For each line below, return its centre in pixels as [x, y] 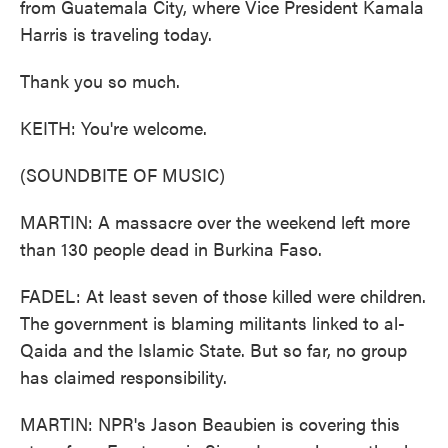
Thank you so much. [100, 80]
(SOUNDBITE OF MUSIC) [122, 174]
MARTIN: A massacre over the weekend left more [215, 221]
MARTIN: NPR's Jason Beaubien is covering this [210, 423]
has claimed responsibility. [123, 376]
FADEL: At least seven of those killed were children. [223, 295]
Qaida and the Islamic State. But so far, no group [213, 349]
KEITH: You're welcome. [113, 127]
